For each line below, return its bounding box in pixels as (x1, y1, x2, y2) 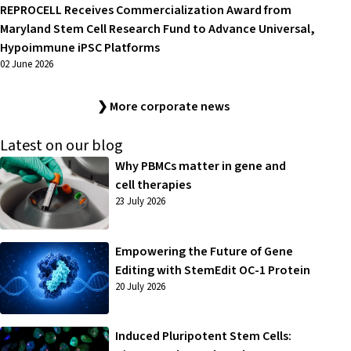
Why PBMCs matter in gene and (114, 157, 286, 175)
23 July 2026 (114, 194, 165, 208)
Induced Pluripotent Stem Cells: (114, 327, 291, 346)
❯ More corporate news (96, 98, 230, 115)
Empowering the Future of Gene (114, 242, 293, 260)
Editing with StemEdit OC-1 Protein (114, 261, 310, 279)
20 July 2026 (114, 279, 165, 294)
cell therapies (114, 176, 191, 194)
